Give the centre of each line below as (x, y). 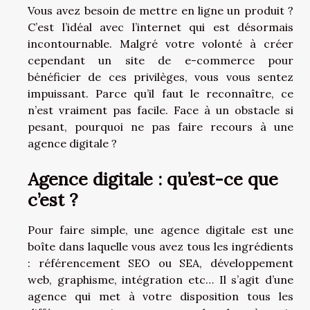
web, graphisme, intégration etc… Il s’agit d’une (161, 279)
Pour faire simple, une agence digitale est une (161, 229)
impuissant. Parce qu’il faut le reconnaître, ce (161, 93)
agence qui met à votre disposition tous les (161, 296)
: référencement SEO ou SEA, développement (161, 263)
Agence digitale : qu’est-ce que (153, 179)
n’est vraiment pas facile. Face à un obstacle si (161, 110)
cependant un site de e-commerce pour (161, 60)
